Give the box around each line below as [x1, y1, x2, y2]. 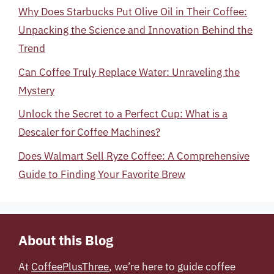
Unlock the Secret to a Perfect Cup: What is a [18, 107, 228, 120]
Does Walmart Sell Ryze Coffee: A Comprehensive [18, 149, 250, 163]
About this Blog [18, 231, 113, 249]
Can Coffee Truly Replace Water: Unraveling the [18, 65, 240, 79]
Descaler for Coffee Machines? [18, 125, 160, 139]
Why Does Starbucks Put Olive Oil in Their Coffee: [18, 5, 247, 18]
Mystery [18, 83, 54, 97]
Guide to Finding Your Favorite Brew [18, 167, 185, 181]
